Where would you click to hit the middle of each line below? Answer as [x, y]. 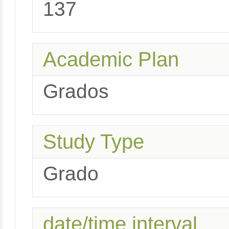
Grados [76, 91]
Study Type [94, 142]
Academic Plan [111, 59]
